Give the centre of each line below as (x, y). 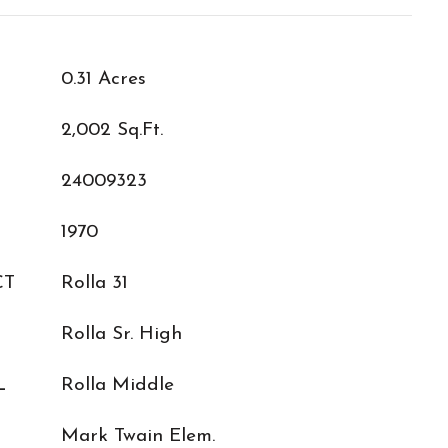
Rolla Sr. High (121, 334)
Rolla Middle (117, 385)
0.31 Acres (103, 79)
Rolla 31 (94, 283)
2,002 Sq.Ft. (112, 130)
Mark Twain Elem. (138, 436)
